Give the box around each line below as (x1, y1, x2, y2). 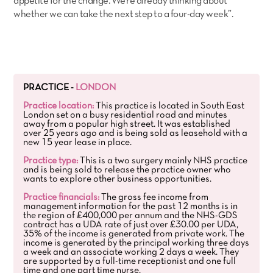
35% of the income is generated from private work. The (23, 230, 245, 238)
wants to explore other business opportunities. (23, 175, 212, 183)
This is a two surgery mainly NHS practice (78, 157, 248, 165)
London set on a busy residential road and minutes (23, 111, 228, 119)
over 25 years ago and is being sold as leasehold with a (23, 129, 248, 138)
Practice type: (23, 157, 79, 165)
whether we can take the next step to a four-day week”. (13, 10, 233, 19)
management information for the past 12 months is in (23, 202, 238, 211)
